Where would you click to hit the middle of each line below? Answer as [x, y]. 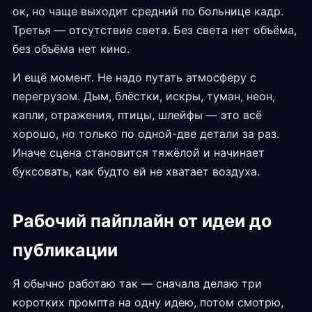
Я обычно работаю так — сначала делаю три [137, 284]
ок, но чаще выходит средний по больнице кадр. [148, 11]
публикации [65, 250]
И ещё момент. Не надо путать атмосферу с [134, 78]
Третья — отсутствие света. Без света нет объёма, [155, 30]
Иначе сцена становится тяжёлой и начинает [139, 153]
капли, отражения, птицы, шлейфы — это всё [137, 115]
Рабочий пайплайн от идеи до [142, 221]
